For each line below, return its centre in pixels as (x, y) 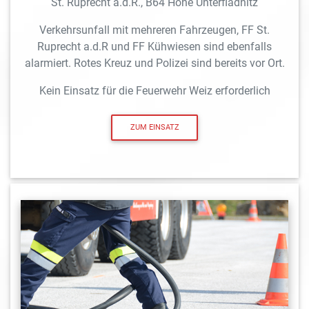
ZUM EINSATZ (154, 127)
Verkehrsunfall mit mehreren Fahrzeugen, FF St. (154, 30)
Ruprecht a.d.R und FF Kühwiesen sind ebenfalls (154, 46)
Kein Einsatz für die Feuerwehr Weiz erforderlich (154, 90)
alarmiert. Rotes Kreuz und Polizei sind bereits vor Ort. (154, 63)
